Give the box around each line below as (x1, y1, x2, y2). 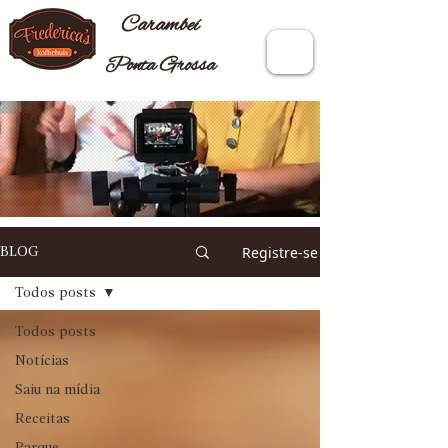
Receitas (15, 412, 70, 426)
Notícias (15, 354, 69, 368)
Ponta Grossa (104, 53, 216, 79)
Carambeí (121, 11, 199, 40)
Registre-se (242, 242, 318, 262)
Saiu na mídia (15, 383, 100, 397)
